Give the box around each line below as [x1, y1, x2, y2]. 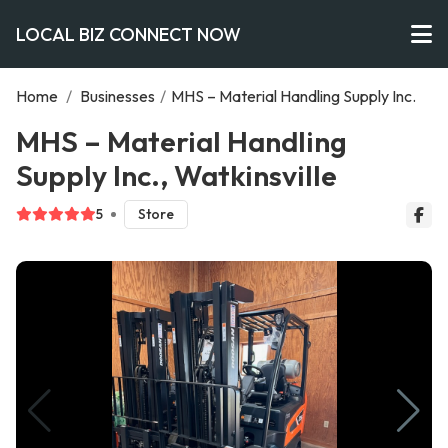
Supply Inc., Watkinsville [16, 157, 337, 193]
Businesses [80, 86, 155, 106]
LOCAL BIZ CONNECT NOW [16, 22, 241, 46]
